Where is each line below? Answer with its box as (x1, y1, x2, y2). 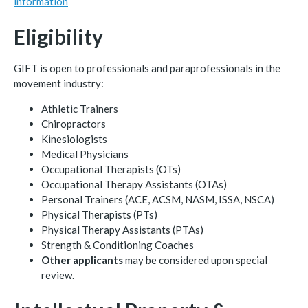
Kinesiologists (41, 132, 107, 145)
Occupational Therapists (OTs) (41, 162, 181, 175)
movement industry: (14, 76, 104, 89)
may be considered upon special (123, 253, 267, 266)
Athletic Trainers (41, 102, 118, 115)
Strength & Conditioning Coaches (41, 238, 194, 251)
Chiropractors (41, 117, 106, 130)
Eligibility (14, 23, 103, 49)
